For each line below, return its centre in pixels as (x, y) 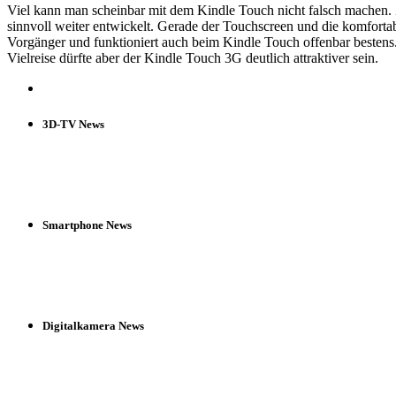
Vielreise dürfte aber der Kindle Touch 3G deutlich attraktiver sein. (193, 57)
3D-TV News (73, 124)
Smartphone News (87, 225)
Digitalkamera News (93, 326)
